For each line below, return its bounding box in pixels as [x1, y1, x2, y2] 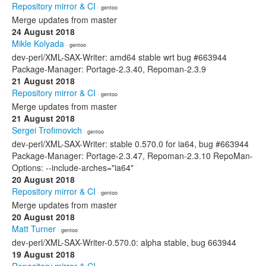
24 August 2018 [12, 26, 75, 37]
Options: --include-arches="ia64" [12, 161, 134, 173]
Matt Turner [12, 223, 56, 235]
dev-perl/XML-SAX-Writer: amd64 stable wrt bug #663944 [12, 51, 227, 63]
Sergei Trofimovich [12, 124, 82, 136]
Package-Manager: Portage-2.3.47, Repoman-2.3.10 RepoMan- [12, 150, 253, 161]
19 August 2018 [12, 248, 75, 260]
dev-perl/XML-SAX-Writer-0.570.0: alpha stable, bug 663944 [12, 236, 236, 248]
